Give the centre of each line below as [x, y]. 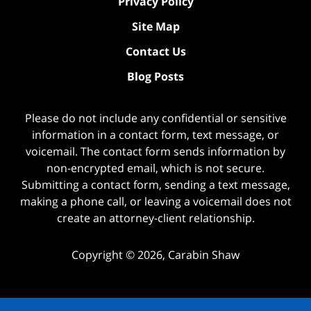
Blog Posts [155, 77]
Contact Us [155, 52]
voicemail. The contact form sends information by [155, 152]
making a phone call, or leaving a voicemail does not [155, 202]
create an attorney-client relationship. [155, 218]
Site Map [155, 27]
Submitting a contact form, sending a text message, [155, 185]
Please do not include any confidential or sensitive [155, 118]
